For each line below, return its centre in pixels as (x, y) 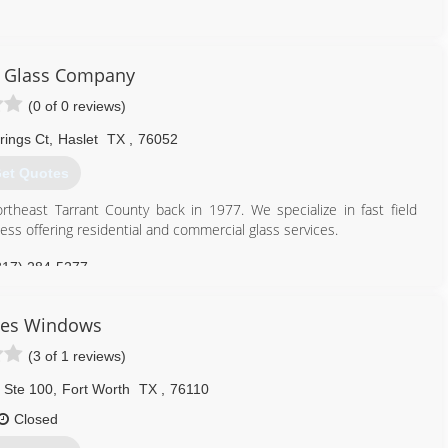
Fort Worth (95, 389)
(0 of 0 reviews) (77, 106)
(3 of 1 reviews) (77, 356)
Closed (35, 419)
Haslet (78, 139)
